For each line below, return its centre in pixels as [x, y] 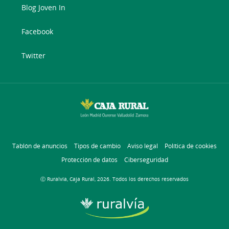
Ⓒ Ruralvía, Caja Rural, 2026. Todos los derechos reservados [114, 179]
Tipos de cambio [97, 146]
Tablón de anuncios [40, 146]
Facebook [38, 31]
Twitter [34, 55]
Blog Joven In [44, 7]
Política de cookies [191, 146]
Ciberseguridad [146, 160]
